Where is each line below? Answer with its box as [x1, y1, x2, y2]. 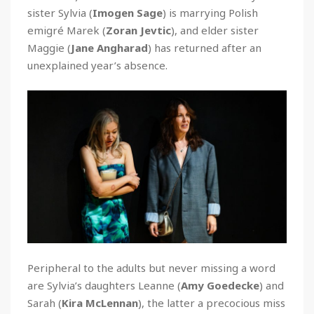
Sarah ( [27, 295, 62, 310]
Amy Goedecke [181, 278, 259, 292]
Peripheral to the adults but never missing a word [27, 260, 275, 275]
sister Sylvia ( [27, 5, 93, 20]
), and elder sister [171, 22, 259, 37]
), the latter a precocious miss [138, 295, 285, 310]
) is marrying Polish [163, 5, 258, 20]
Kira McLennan [62, 295, 138, 310]
